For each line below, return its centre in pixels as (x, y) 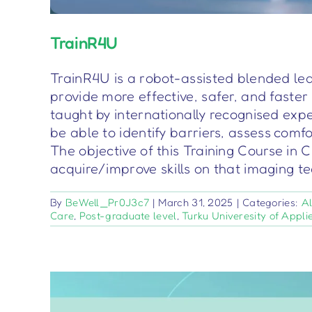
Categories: (272, 203)
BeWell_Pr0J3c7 (107, 203)
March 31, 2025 (196, 203)
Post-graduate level (128, 216)
